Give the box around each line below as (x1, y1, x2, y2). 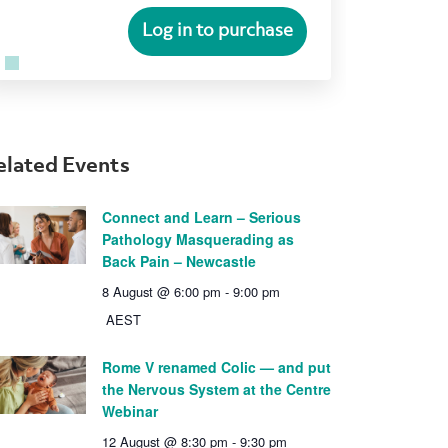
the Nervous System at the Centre (102, 379, 331, 400)
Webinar (102, 401, 158, 422)
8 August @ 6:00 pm (102, 282, 221, 302)
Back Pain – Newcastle (102, 251, 256, 272)
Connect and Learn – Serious (102, 207, 301, 228)
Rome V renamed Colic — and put (102, 357, 331, 378)
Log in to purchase (142, 22, 293, 41)
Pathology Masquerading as (102, 229, 294, 250)
